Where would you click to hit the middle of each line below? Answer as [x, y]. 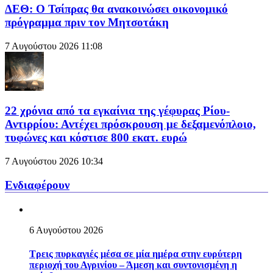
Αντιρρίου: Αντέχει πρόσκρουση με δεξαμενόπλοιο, [130, 124]
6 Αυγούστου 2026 [66, 230]
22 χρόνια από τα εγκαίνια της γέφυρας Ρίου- [117, 111]
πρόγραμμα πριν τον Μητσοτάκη [87, 22]
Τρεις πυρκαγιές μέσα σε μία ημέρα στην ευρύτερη [136, 253]
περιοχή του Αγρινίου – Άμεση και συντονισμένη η [133, 264]
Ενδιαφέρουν [37, 185]
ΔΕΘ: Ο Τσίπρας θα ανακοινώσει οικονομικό [116, 9]
